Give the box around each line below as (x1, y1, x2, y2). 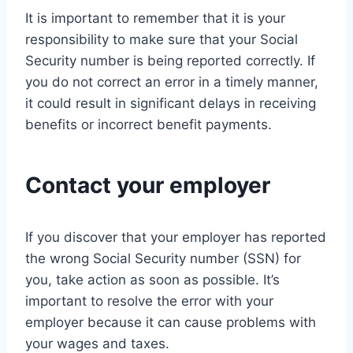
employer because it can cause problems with (25, 314, 316, 330)
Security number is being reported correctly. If (25, 52, 315, 69)
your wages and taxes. (25, 335, 169, 351)
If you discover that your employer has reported (25, 229, 326, 245)
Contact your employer (25, 171, 270, 199)
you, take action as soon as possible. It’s (25, 271, 280, 288)
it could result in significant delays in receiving (25, 95, 316, 111)
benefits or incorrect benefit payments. (25, 116, 272, 132)
